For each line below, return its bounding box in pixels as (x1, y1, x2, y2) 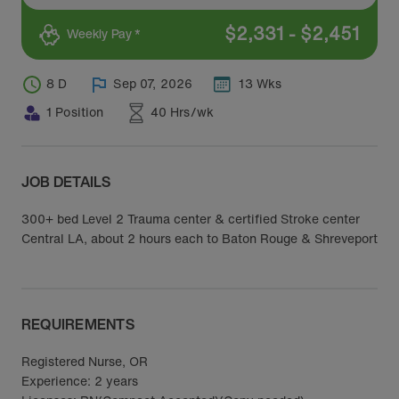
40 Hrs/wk (150, 102, 215, 121)
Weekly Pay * (66, 24, 142, 43)
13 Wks (239, 74, 282, 93)
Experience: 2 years (21, 371, 138, 390)
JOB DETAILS (21, 171, 111, 192)
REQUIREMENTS (21, 313, 134, 335)
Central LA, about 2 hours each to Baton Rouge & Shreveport (21, 229, 378, 248)
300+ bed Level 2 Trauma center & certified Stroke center (21, 209, 360, 228)
